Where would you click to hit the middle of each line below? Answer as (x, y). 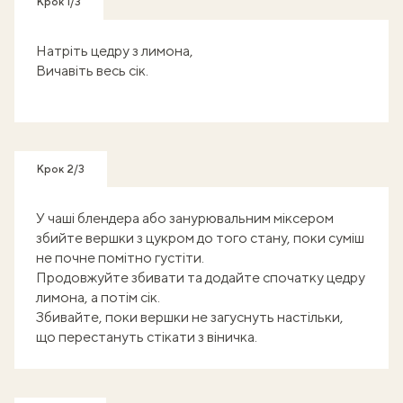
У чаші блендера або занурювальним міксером (185, 218)
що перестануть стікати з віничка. (147, 337)
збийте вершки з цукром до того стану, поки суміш (200, 238)
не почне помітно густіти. (120, 258)
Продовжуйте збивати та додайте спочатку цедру (201, 278)
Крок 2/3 (61, 169)
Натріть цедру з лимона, (115, 51)
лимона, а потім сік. (98, 297)
